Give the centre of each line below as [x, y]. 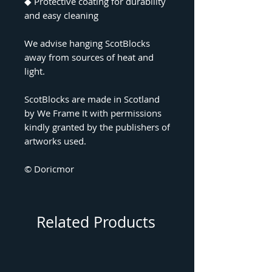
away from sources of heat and [89, 57]
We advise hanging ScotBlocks [87, 43]
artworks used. [55, 141]
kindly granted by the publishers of [97, 127]
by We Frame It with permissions [93, 113]
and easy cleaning [61, 15]
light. [35, 71]
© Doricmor [49, 169]
